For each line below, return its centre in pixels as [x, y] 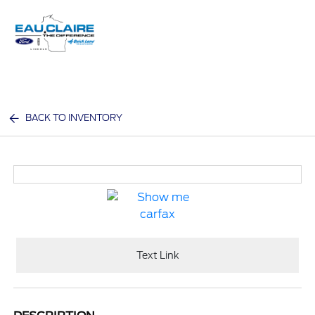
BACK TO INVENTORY [74, 118]
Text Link [157, 255]
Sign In [274, 47]
